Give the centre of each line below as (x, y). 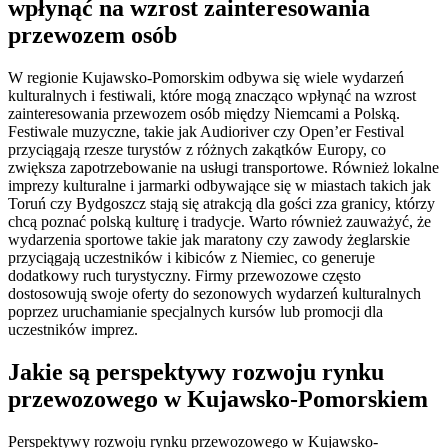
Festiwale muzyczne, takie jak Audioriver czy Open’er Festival (206, 132)
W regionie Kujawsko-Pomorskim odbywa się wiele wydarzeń (206, 78)
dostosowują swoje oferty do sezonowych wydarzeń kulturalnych (214, 294)
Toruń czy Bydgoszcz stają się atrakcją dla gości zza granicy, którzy (221, 204)
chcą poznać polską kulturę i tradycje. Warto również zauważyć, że (219, 222)
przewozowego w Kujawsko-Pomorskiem (218, 399)
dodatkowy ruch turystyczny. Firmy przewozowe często (184, 276)
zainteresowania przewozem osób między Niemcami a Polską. (204, 114)
